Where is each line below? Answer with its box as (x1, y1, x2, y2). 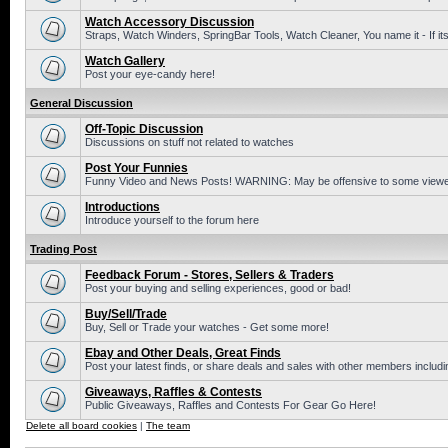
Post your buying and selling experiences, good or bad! (85, 282, 351, 294)
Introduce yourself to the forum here (85, 214, 259, 226)
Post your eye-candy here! (85, 68, 215, 80)
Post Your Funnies (85, 161, 188, 175)
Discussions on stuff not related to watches (85, 136, 294, 148)
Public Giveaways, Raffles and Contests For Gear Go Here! (85, 399, 376, 411)
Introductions (85, 200, 160, 214)
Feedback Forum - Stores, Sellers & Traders (85, 268, 334, 282)
